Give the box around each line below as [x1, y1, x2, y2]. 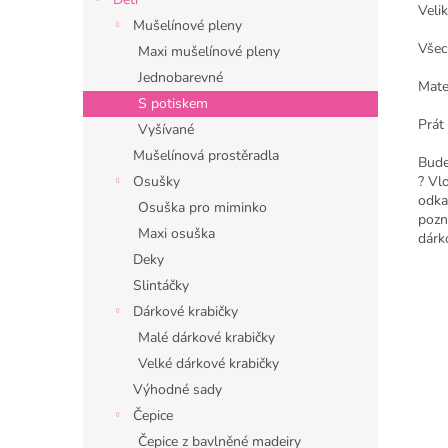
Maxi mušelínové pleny [138, 42, 280, 61]
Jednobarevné [138, 68, 223, 87]
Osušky [133, 172, 180, 191]
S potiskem [138, 94, 208, 113]
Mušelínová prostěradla [133, 146, 279, 165]
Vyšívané [138, 120, 194, 139]
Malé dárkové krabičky [138, 328, 275, 347]
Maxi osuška [138, 224, 215, 243]
